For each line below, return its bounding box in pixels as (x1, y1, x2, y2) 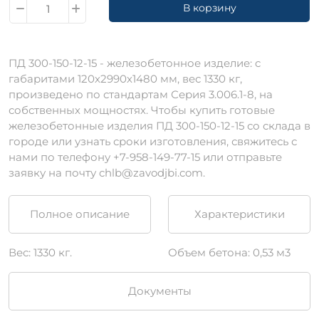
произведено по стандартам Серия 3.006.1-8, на (9, 88, 273, 102)
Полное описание (30, 207, 130, 221)
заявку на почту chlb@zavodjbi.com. (9, 166, 205, 180)
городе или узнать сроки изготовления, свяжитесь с (9, 135, 297, 149)
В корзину (182, 1, 236, 15)
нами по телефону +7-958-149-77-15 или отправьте (9, 150, 282, 164)
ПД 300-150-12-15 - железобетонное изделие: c (9, 56, 261, 70)
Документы (127, 284, 192, 298)
